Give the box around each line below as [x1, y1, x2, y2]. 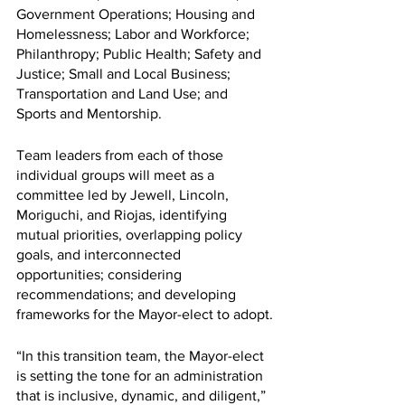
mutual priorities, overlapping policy [16, 226, 246, 242]
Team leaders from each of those [16, 146, 227, 163]
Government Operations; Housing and [16, 5, 259, 22]
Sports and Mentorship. [16, 105, 162, 121]
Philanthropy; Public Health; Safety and [16, 45, 265, 61]
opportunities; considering [16, 266, 185, 282]
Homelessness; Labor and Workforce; [16, 25, 253, 42]
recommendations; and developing [16, 286, 240, 302]
